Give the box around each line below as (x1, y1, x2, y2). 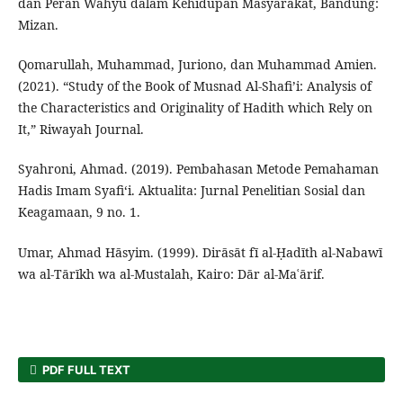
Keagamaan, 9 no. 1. (17, 203, 140, 221)
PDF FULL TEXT (40, 362, 131, 377)
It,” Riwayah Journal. (17, 121, 144, 139)
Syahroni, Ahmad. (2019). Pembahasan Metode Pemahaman (17, 160, 379, 178)
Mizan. (17, 16, 58, 34)
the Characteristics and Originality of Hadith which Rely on (17, 99, 372, 117)
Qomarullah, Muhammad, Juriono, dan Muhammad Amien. (17, 56, 377, 74)
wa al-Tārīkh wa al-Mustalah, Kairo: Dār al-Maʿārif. (17, 264, 325, 282)
